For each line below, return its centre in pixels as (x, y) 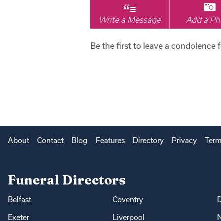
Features (110, 140)
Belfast (19, 199)
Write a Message (130, 20)
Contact (51, 140)
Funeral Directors (67, 180)
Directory (148, 140)
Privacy (184, 140)
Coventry (128, 199)
